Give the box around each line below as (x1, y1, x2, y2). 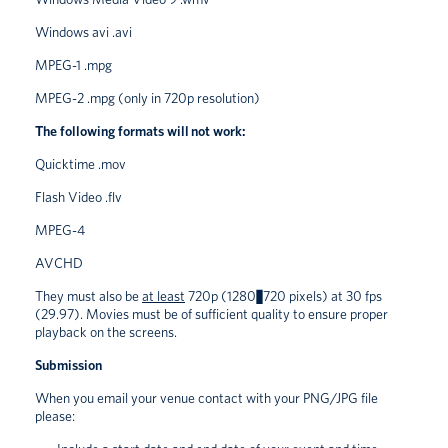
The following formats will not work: (35, 122, 246, 139)
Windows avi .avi (35, 23, 132, 40)
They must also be (35, 287, 142, 304)
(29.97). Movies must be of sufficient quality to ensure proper (35, 305, 388, 322)
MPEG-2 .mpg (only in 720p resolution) (35, 89, 260, 106)
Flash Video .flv (35, 188, 122, 205)
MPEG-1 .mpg (35, 56, 112, 73)
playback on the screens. (35, 323, 177, 340)
